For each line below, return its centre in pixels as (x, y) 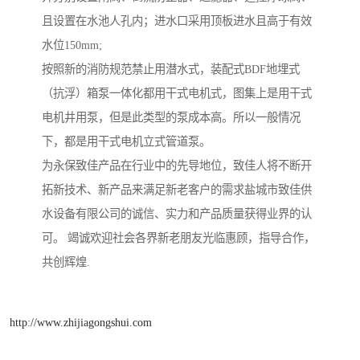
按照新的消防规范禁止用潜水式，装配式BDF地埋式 (171, 70)
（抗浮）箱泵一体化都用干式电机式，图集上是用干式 (177, 94)
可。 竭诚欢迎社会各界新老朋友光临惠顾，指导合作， (178, 238)
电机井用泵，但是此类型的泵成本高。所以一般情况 (171, 118)
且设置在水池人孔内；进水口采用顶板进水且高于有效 (177, 21)
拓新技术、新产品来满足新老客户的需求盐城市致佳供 (177, 190)
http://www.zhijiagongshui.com (81, 322)
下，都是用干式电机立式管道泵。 (126, 142)
